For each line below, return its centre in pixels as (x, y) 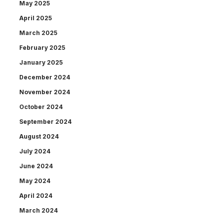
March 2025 (38, 33)
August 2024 (39, 137)
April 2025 (36, 18)
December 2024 (45, 77)
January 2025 (41, 63)
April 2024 (36, 196)
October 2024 (41, 107)
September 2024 (45, 122)
